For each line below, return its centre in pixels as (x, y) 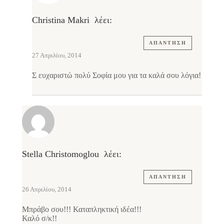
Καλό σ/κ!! (39, 218)
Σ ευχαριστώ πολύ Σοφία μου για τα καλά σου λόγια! (116, 75)
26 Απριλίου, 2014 (47, 189)
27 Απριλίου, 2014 (57, 55)
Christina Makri (61, 20)
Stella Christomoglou (60, 154)
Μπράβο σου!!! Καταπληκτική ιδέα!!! (82, 209)
